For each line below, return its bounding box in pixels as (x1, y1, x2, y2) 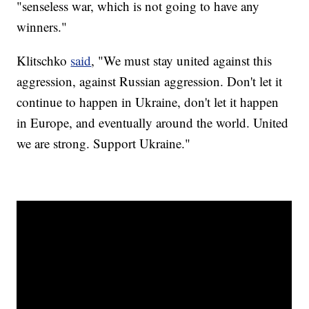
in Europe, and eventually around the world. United (17, 114, 289, 132)
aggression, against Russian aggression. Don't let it (17, 72, 283, 90)
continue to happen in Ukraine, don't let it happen (17, 93, 279, 111)
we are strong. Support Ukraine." (17, 134, 191, 152)
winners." (17, 18, 68, 36)
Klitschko (17, 52, 71, 70)
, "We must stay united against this (91, 52, 272, 70)
